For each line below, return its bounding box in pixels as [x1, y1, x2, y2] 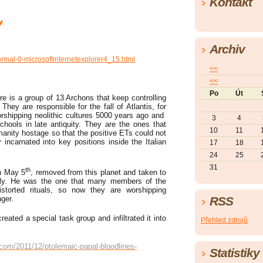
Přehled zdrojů [201, 216, 248, 225]
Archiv [210, 42, 245, 56]
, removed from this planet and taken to [31, 167, 167, 177]
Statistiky [210, 246, 259, 260]
